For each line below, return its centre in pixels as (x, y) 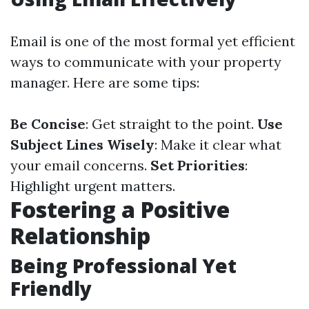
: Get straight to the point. (171, 124)
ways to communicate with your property (146, 62)
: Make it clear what (218, 144)
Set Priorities (198, 165)
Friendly (51, 288)
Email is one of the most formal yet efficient (153, 41)
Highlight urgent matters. (93, 186)
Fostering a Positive (120, 209)
